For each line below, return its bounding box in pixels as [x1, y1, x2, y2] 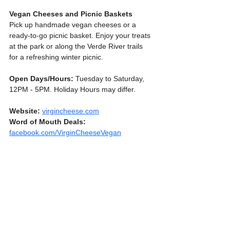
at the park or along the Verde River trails [9, 42, 145, 50]
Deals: [64, 117, 86, 126]
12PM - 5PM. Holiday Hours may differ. [9, 85, 136, 93]
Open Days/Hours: [9, 74, 73, 83]
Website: [9, 106, 40, 115]
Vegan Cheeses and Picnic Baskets [9, 9, 132, 18]
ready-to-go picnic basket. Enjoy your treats [9, 31, 152, 40]
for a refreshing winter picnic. [9, 52, 103, 61]
